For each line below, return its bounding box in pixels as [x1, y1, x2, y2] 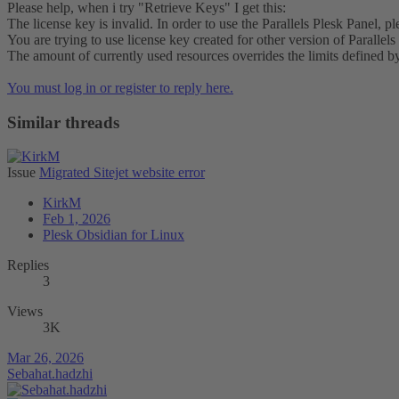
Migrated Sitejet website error [39, 165, 205, 181]
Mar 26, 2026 [7, 350, 84, 366]
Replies [7, 257, 49, 273]
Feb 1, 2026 [43, 211, 110, 227]
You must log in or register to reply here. [7, 79, 233, 95]
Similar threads [7, 112, 119, 132]
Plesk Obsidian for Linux [43, 227, 184, 243]
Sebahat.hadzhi [7, 366, 93, 382]
